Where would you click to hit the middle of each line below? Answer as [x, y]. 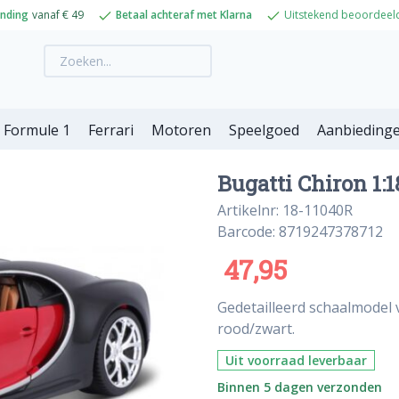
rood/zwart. [256, 329]
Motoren [181, 130]
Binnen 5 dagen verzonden [300, 387]
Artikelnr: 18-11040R [285, 210]
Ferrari [111, 130]
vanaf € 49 [57, 15]
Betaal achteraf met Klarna [183, 15]
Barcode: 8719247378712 [300, 232]
